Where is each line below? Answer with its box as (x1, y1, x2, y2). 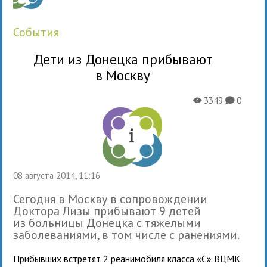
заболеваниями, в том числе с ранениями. (13, 226, 240, 243)
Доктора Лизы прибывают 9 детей (13, 203, 201, 219)
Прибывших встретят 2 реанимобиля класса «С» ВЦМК (13, 252, 241, 265)
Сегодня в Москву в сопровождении (13, 191, 208, 207)
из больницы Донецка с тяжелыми (13, 215, 201, 231)
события (19, 24, 60, 40)
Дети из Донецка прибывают (33, 50, 213, 68)
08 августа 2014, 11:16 (18, 169, 101, 181)
